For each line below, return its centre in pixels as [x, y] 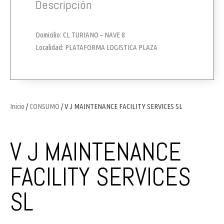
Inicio [17, 106]
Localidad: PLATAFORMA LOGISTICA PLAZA [96, 47]
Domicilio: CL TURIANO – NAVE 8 [80, 34]
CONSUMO [44, 106]
